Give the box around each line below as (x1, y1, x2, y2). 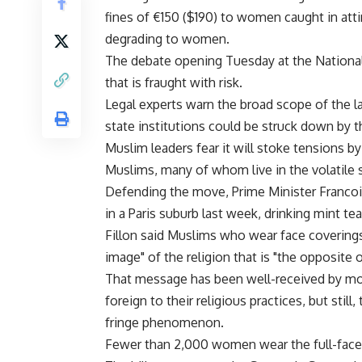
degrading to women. (105, 31, 229, 48)
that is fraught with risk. (105, 74, 242, 91)
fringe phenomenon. (105, 314, 224, 331)
